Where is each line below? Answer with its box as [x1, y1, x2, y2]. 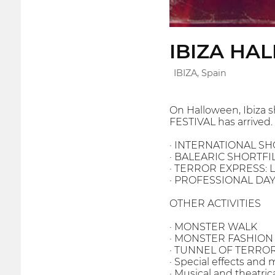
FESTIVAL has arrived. [169, 116, 273, 128]
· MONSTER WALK [169, 221, 257, 233]
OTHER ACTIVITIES [169, 198, 261, 210]
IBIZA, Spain [173, 68, 227, 79]
